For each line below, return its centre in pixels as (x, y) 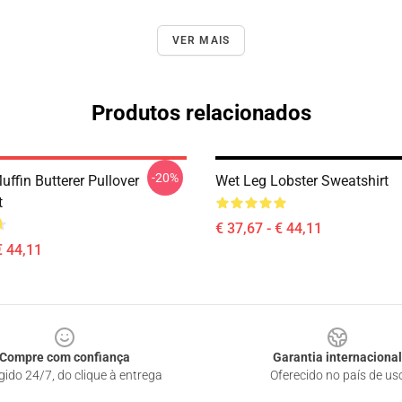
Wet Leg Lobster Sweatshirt (302, 181)
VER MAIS (201, 40)
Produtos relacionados (201, 113)
